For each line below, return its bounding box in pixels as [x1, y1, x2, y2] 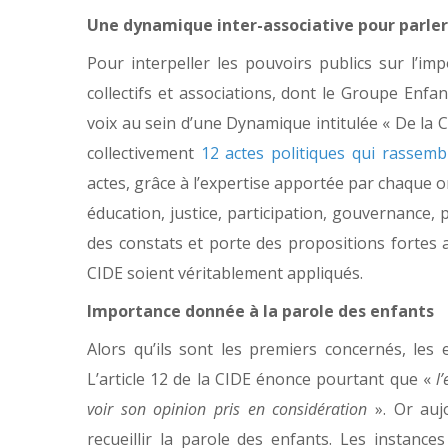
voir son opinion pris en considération [87, 398, 368, 420]
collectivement [87, 142, 201, 164]
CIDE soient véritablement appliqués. [87, 262, 367, 284]
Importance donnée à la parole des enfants [87, 300, 434, 322]
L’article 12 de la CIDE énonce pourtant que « [87, 368, 437, 390]
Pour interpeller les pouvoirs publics [87, 52, 372, 74]
